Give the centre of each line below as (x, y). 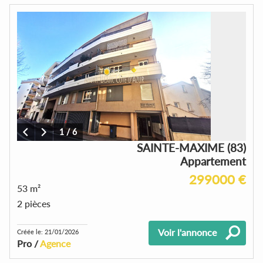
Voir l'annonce (187, 232)
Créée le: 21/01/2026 (48, 231)
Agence (55, 243)
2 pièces (34, 203)
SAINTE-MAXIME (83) (191, 147)
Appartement (213, 161)
